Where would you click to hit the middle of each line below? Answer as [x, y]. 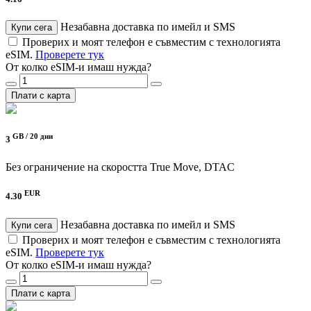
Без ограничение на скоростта [76, 167]
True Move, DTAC [192, 167]
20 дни [41, 136]
